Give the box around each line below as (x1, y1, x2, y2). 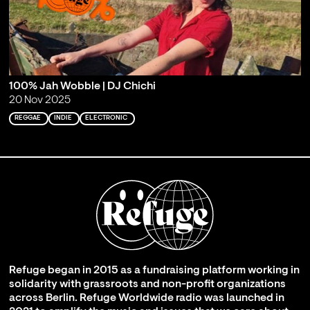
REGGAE (14, 115, 41, 122)
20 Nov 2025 (8, 95, 71, 107)
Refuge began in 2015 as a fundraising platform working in (8, 265, 300, 277)
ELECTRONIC (84, 115, 127, 122)
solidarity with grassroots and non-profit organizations (8, 279, 286, 291)
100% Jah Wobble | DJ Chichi (8, 81, 156, 93)
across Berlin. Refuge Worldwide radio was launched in (8, 293, 284, 304)
